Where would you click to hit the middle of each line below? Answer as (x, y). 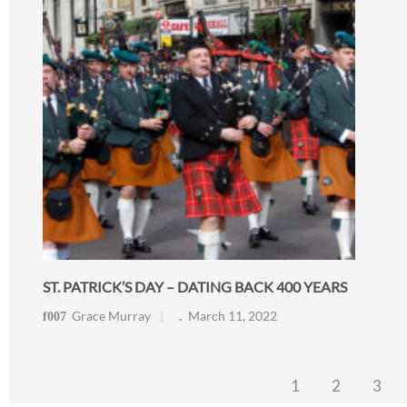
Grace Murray (111, 316)
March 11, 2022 (232, 316)
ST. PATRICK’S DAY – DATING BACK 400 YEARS (194, 286)
